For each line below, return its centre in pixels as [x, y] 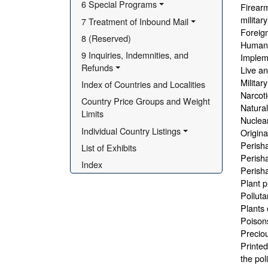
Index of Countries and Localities [144, 84]
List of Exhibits [109, 147]
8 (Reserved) [106, 38]
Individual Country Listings [131, 130]
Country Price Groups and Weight [146, 101]
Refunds [98, 67]
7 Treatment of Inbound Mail [135, 21]
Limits [93, 114]
